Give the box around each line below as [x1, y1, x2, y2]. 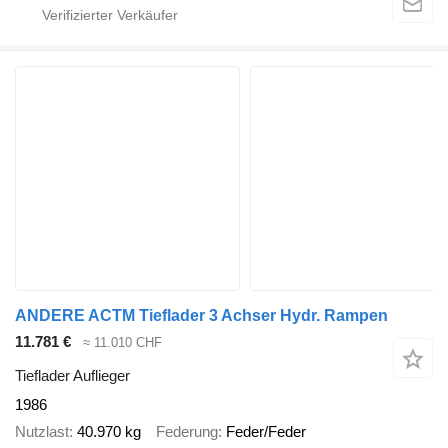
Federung [156, 422, 218, 440]
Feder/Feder [226, 422, 306, 440]
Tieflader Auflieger [15, 367, 130, 385]
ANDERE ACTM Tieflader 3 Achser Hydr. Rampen [15, 306, 388, 324]
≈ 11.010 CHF [83, 334, 162, 350]
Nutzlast [15, 422, 69, 440]
